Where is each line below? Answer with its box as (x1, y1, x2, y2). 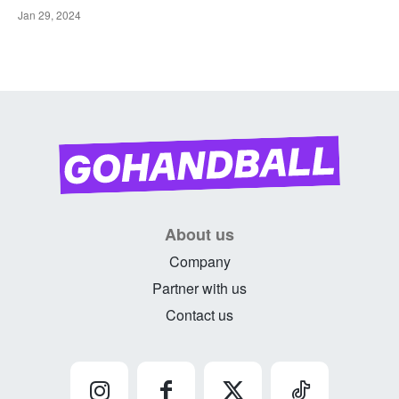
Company (168, 251, 231, 272)
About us (165, 223, 234, 246)
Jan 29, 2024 (18, 7, 81, 23)
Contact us (166, 305, 233, 325)
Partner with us (152, 278, 247, 298)
